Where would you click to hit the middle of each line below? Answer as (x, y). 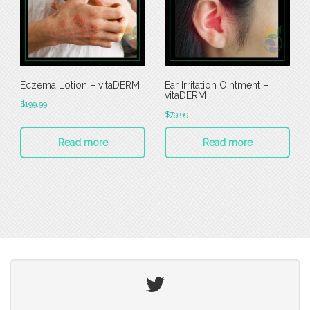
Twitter (158, 277)
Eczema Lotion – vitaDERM (80, 85)
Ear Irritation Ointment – (217, 85)
